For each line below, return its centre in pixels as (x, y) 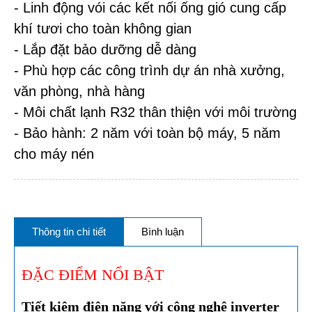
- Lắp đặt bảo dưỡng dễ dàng (105, 50)
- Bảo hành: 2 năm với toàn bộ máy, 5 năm (147, 133)
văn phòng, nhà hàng (79, 92)
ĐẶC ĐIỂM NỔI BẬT (95, 275)
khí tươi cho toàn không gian (103, 29)
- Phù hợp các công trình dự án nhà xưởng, (149, 71)
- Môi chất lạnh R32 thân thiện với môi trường (155, 112)
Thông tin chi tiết (69, 232)
